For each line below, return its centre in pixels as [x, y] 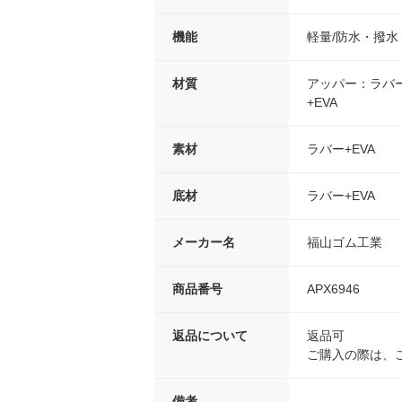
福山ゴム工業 [345, 243]
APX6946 [333, 289]
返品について [210, 336]
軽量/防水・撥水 [353, 37]
